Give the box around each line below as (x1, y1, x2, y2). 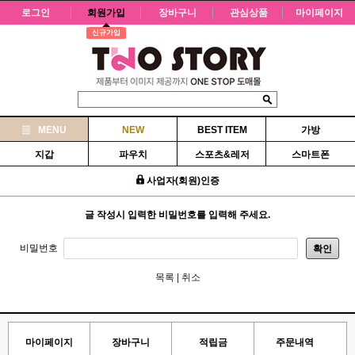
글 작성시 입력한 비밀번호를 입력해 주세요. (85, 209, 270, 220)
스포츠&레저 (194, 149, 250, 160)
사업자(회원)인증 (143, 175, 219, 186)
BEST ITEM (197, 124, 247, 136)
